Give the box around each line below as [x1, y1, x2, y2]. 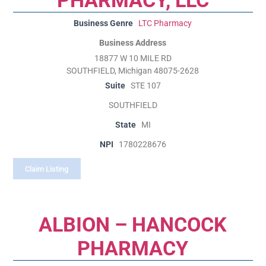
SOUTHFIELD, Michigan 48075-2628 [66, 65, 199, 76]
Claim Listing [25, 164, 69, 173]
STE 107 [130, 80, 161, 91]
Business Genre [74, 18, 134, 28]
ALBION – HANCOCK [39, 213, 227, 237]
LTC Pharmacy [138, 18, 192, 28]
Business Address [99, 37, 167, 48]
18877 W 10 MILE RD [94, 53, 172, 64]
